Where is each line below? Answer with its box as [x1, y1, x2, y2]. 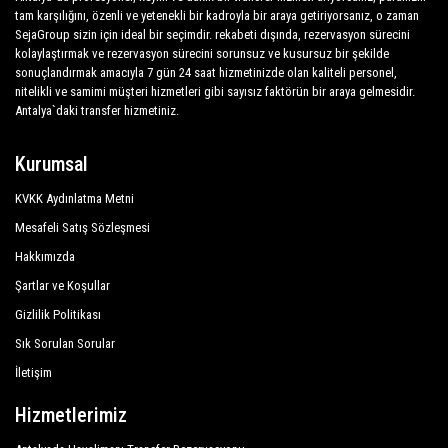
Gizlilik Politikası [15, 307, 101, 322]
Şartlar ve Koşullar [15, 278, 110, 293]
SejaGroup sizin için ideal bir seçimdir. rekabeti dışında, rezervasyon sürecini [15, 27, 410, 42]
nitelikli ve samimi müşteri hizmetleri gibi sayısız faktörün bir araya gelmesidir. [15, 84, 415, 99]
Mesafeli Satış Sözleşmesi [15, 220, 150, 235]
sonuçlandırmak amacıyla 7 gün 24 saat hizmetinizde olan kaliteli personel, [15, 65, 397, 80]
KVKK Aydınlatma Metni [15, 191, 134, 206]
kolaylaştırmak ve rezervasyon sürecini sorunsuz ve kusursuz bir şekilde [15, 46, 389, 61]
